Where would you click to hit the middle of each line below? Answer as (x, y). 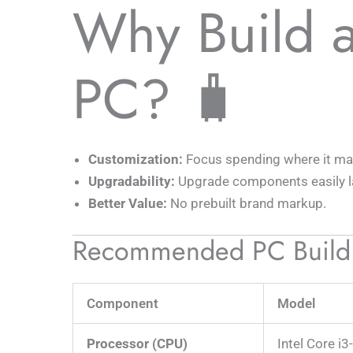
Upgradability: (132, 181)
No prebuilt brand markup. (247, 203)
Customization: (136, 159)
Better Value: (128, 203)
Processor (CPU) (137, 343)
